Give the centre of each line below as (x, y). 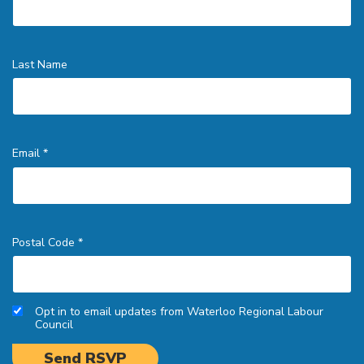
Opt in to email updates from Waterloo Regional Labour (179, 312)
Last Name (40, 64)
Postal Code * (48, 242)
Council (54, 325)
